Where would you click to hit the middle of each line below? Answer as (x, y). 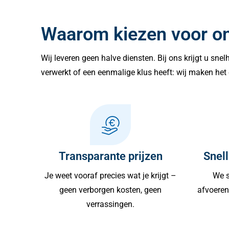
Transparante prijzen (110, 156)
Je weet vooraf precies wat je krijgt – (110, 175)
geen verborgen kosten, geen (110, 190)
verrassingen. (110, 204)
